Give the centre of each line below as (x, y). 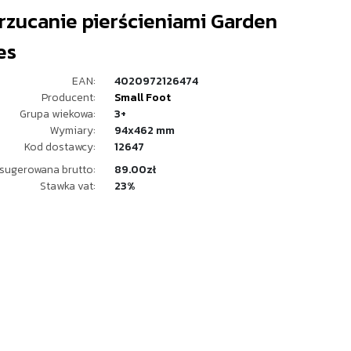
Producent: (69, 98)
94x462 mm (145, 130)
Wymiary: (73, 130)
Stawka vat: (68, 186)
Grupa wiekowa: (58, 114)
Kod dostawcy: (60, 147)
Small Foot (143, 98)
